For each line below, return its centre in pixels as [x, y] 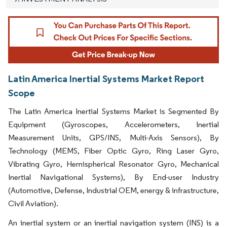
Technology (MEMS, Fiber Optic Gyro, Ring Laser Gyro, [113, 151]
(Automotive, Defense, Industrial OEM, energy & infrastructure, [113, 191]
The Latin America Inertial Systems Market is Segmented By [113, 111]
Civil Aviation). [33, 204]
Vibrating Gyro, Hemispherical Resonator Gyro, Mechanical [113, 164]
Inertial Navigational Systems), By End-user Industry [113, 177]
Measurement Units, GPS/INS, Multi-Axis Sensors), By [113, 138]
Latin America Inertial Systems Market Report [106, 79]
